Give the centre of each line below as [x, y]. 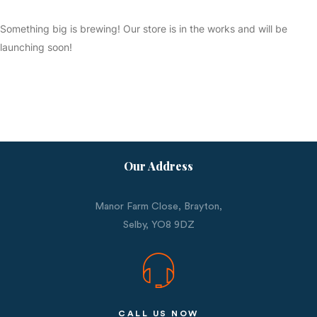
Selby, [137, 225]
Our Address [158, 166]
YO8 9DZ [173, 225]
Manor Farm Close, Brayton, [158, 206]
